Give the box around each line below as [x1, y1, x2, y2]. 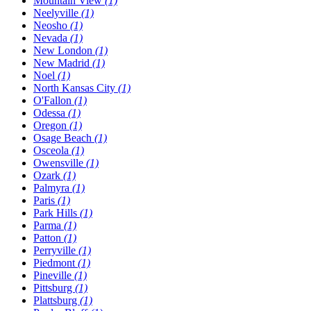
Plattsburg [33, 294, 80, 307]
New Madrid [33, 57, 92, 69]
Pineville [33, 269, 74, 282]
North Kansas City [33, 82, 118, 94]
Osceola [33, 144, 72, 157]
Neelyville [33, 7, 81, 19]
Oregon [33, 119, 69, 132]
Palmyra [33, 182, 72, 194]
